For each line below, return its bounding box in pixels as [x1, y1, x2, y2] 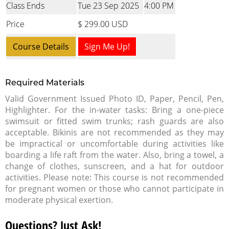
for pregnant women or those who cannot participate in [5, 183, 224, 194]
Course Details [13, 41, 69, 52]
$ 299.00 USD [78, 18, 128, 30]
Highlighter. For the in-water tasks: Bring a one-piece [5, 104, 224, 116]
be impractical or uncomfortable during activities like [5, 138, 224, 149]
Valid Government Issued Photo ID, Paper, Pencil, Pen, [5, 93, 224, 104]
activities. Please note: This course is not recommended [5, 172, 224, 183]
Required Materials [5, 78, 84, 87]
